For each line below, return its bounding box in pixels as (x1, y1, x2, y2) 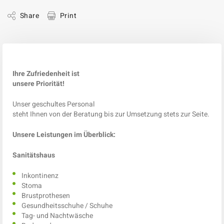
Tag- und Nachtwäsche (21, 210, 93, 221)
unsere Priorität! (12, 78, 64, 89)
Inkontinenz (21, 170, 58, 181)
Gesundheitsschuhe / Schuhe (21, 200, 112, 211)
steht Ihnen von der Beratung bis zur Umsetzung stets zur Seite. (12, 109, 209, 120)
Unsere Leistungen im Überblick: (12, 129, 115, 140)
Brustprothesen (21, 190, 70, 201)
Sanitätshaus (12, 150, 55, 161)
